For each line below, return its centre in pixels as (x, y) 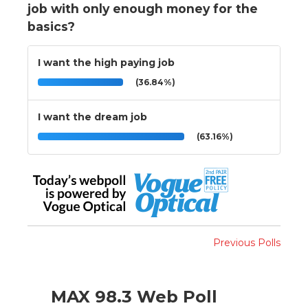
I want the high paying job (106, 62)
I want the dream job (92, 117)
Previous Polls (247, 242)
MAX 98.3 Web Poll (134, 296)
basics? (51, 26)
